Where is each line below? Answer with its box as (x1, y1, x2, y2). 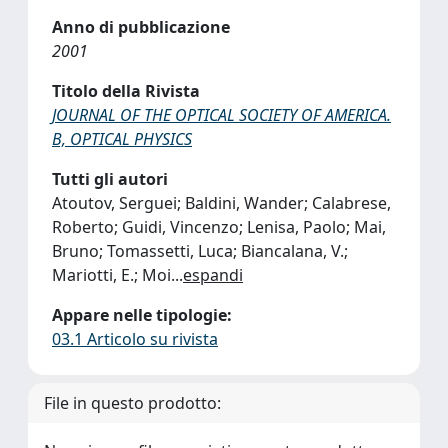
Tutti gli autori (52, 168, 168, 190)
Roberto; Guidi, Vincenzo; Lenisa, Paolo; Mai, (52, 216, 386, 238)
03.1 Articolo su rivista (52, 328, 218, 350)
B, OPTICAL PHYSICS (52, 128, 192, 150)
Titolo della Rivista (52, 80, 200, 102)
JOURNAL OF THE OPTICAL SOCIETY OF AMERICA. (52, 104, 391, 126)
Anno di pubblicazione (52, 16, 230, 38)
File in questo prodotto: (44, 392, 221, 414)
